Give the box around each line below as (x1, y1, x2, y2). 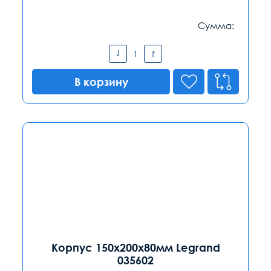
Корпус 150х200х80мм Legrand (51, 240, 220, 254)
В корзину (74, 74, 128, 88)
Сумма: (198, 19, 234, 31)
